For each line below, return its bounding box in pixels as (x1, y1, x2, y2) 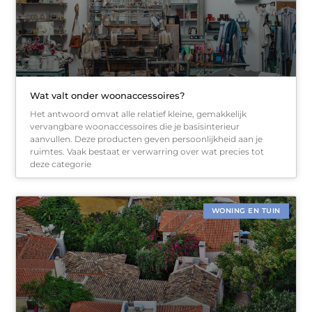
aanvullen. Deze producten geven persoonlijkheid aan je (30, 134, 263, 145)
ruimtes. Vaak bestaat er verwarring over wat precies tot (30, 146, 265, 157)
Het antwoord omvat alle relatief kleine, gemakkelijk (30, 109, 247, 120)
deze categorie (30, 159, 92, 170)
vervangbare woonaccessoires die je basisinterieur (30, 121, 240, 132)
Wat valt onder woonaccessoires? (30, 90, 185, 102)
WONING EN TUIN (211, 206, 281, 216)
